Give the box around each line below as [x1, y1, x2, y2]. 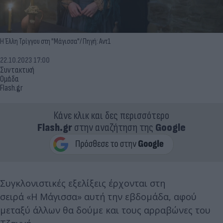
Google [155, 120, 186, 134]
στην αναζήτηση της [72, 120, 155, 134]
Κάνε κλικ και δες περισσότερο [54, 109, 169, 122]
